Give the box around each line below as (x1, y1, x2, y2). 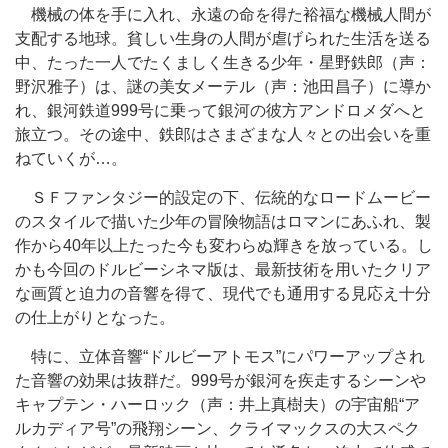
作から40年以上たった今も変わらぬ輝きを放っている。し (15, 236, 433, 254)
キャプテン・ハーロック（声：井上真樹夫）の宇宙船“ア (15, 395, 420, 413)
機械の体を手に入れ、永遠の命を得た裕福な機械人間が (15, 5, 431, 23)
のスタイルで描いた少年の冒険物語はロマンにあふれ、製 (15, 212, 431, 230)
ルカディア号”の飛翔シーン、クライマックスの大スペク (15, 419, 420, 437)
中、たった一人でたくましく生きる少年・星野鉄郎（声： (15, 53, 431, 71)
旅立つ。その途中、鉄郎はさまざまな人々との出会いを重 (15, 125, 431, 143)
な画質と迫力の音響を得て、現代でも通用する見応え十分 (15, 284, 431, 302)
